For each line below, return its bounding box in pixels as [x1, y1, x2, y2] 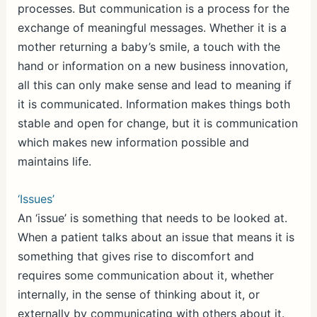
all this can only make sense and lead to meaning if [17, 78, 292, 93]
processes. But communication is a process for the [17, 1, 289, 16]
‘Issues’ [17, 192, 54, 207]
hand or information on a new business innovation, [17, 59, 288, 74]
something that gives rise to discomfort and [17, 249, 254, 264]
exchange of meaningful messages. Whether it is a [17, 21, 287, 35]
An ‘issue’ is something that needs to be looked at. [17, 211, 287, 226]
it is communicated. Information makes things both [17, 97, 290, 112]
